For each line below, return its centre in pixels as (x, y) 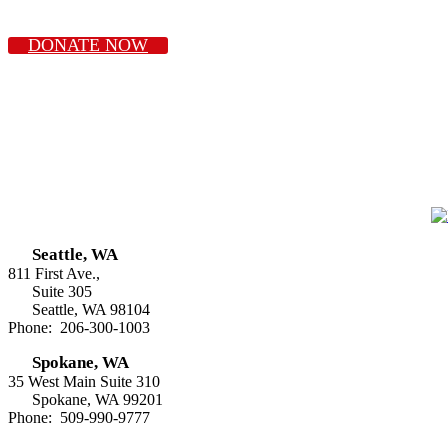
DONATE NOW (88, 44)
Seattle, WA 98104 (91, 309)
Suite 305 (62, 291)
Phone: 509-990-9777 (79, 417)
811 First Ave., (54, 273)
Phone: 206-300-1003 (79, 327)
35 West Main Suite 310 (84, 381)
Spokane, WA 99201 (97, 399)
